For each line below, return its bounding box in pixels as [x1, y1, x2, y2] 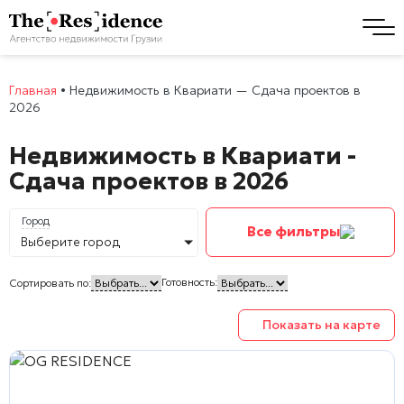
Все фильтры [246, 223, 340, 241]
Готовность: [161, 274, 217, 289]
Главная [9, 81, 57, 98]
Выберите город [21, 234, 121, 250]
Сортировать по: [9, 275, 91, 289]
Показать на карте [262, 316, 381, 333]
